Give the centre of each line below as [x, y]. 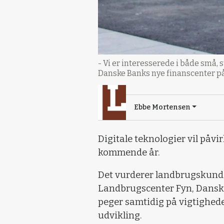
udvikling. [120, 215]
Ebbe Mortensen [162, 107]
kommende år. [129, 152]
